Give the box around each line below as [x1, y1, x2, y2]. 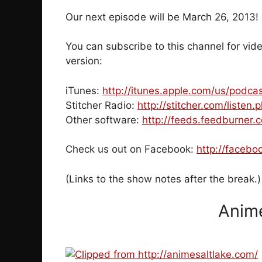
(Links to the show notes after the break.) [65, 173, 261, 185]
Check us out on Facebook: [65, 143, 196, 156]
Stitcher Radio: [65, 99, 137, 111]
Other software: [65, 113, 142, 126]
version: [65, 55, 102, 67]
